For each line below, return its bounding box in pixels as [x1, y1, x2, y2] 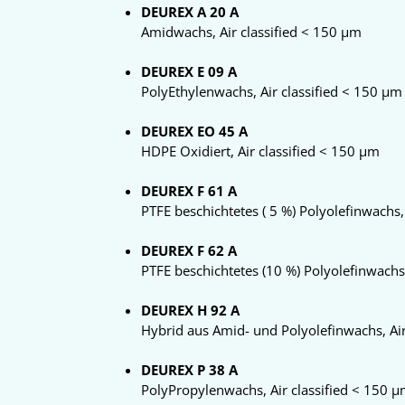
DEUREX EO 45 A [141, 122, 248, 140]
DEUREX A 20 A [141, 3, 239, 21]
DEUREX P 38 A [141, 361, 238, 379]
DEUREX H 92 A [141, 301, 240, 319]
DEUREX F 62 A [141, 241, 237, 259]
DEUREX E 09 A [141, 62, 237, 80]
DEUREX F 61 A [141, 182, 237, 200]
